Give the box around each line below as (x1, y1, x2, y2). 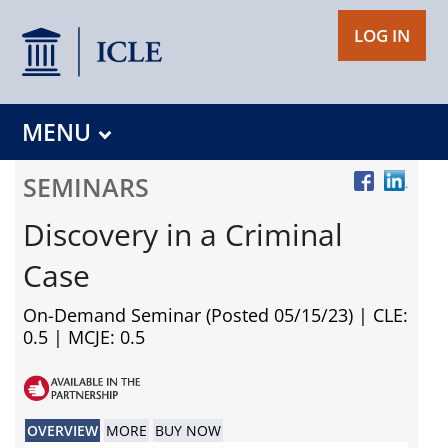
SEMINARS (22, 170, 149, 205)
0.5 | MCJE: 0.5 (22, 325, 145, 350)
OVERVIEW (26, 421, 98, 441)
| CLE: (357, 303, 408, 328)
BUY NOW (154, 421, 221, 441)
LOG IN (353, 24, 410, 47)
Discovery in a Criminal (22, 214, 343, 256)
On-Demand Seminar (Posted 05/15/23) (22, 303, 353, 328)
